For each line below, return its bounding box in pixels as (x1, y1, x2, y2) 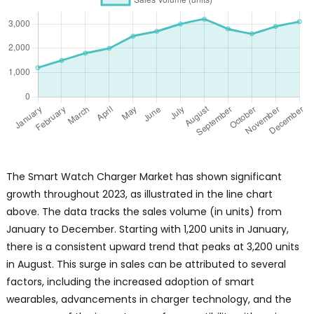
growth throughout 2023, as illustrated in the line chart (6, 187, 273, 202)
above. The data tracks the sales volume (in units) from (6, 205, 282, 219)
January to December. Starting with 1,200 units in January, (6, 222, 289, 237)
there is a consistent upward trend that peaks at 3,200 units (6, 240, 299, 254)
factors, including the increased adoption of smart (6, 275, 254, 289)
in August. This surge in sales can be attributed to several (6, 257, 286, 272)
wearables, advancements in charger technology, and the (6, 292, 292, 307)
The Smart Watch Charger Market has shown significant (6, 170, 282, 184)
